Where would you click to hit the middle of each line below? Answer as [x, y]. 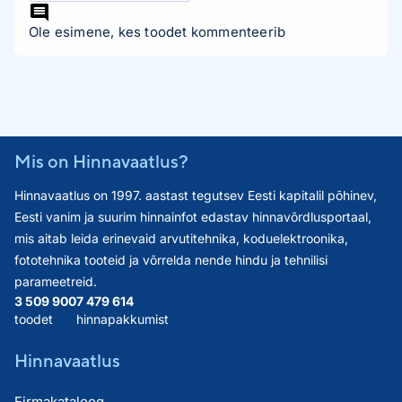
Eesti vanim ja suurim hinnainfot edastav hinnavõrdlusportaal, [193, 217]
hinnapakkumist [122, 319]
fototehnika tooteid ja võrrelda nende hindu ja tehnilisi [171, 260]
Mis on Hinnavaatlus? [101, 161]
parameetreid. [56, 281]
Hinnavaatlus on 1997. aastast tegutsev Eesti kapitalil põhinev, [196, 195]
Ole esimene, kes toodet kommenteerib [157, 32]
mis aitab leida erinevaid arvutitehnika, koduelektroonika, [181, 238]
